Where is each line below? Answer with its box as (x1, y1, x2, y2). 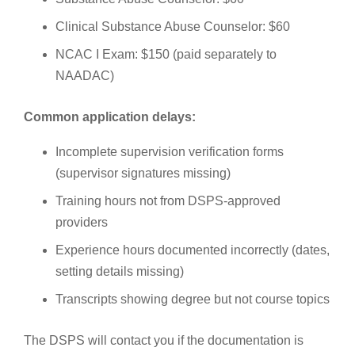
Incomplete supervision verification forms (55, 144, 284, 158)
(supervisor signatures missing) (55, 166, 231, 180)
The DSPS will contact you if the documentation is (24, 333, 303, 347)
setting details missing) (55, 264, 184, 278)
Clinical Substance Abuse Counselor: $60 (55, 19, 290, 33)
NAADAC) (55, 68, 114, 82)
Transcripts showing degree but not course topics (55, 292, 330, 306)
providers (55, 215, 108, 229)
